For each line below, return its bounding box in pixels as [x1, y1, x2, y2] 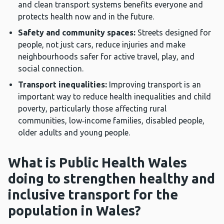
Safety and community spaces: [18, 28, 137, 37]
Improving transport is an [107, 80, 201, 89]
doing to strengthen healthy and [8, 171, 215, 186]
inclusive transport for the [8, 187, 178, 202]
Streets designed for [137, 28, 211, 37]
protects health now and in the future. [18, 12, 154, 21]
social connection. [18, 64, 83, 73]
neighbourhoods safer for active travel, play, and [18, 52, 194, 61]
